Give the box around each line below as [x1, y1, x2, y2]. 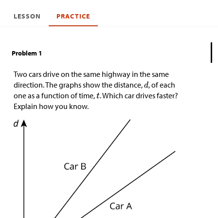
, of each [148, 80, 176, 90]
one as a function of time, [14, 91, 96, 100]
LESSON [14, 12, 41, 20]
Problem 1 [12, 49, 42, 57]
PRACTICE [56, 12, 90, 20]
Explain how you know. [14, 101, 89, 111]
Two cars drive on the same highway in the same [14, 69, 169, 79]
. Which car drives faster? [99, 91, 178, 100]
